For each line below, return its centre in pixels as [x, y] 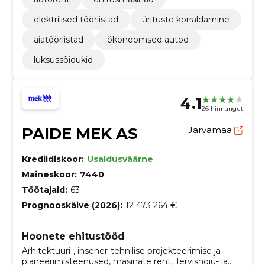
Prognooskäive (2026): [72, 206]
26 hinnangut [223, 108]
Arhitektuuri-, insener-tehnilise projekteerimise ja [121, 251]
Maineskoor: [49, 175]
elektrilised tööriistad [76, 20]
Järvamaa [211, 130]
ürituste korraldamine [185, 20]
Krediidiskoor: [53, 159]
